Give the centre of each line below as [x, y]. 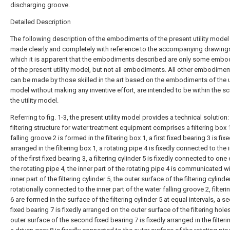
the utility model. [34, 100]
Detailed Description [41, 22]
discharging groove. [40, 5]
